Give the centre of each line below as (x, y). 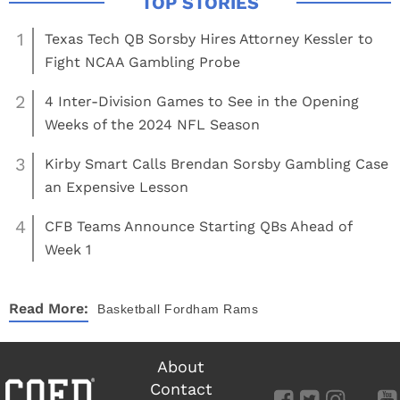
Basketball (129, 309)
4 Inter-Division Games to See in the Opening (202, 101)
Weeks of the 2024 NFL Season (152, 125)
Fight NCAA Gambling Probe (142, 62)
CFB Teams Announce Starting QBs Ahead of (198, 226)
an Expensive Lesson (117, 187)
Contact (181, 389)
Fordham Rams (211, 309)
